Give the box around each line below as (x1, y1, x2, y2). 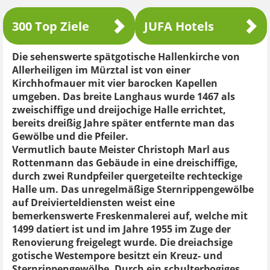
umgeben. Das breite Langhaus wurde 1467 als (12, 90, 235, 102)
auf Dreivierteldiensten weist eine (12, 196, 175, 209)
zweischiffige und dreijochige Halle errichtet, (12, 104, 226, 116)
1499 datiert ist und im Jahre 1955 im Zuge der (12, 223, 231, 235)
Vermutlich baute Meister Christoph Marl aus (12, 143, 230, 155)
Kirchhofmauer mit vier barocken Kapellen (12, 77, 218, 89)
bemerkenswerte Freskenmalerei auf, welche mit (12, 210, 248, 222)
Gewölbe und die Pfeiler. (12, 130, 128, 142)
